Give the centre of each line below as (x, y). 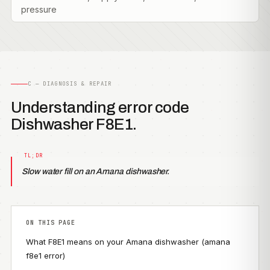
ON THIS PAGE (51, 223)
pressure (39, 9)
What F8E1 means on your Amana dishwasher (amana (128, 242)
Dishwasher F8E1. (74, 124)
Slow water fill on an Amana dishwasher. (96, 171)
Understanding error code (100, 107)
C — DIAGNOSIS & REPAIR (70, 84)
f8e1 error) (46, 256)
